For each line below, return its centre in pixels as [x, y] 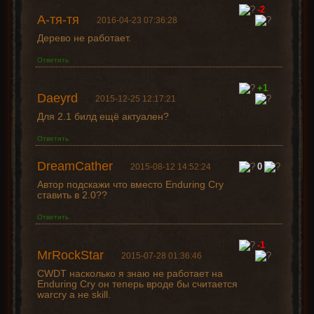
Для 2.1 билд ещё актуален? [103, 117]
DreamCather [75, 166]
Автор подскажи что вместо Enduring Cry [130, 185]
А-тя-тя [58, 20]
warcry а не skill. [74, 295]
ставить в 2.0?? [72, 195]
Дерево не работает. [84, 38]
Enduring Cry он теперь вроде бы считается [137, 284]
